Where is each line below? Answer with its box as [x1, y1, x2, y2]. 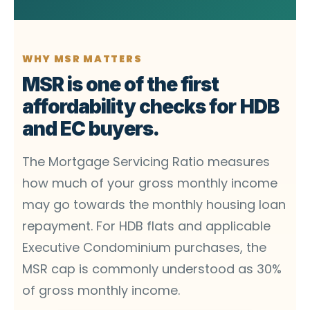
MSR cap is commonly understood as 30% [22, 259, 282, 277]
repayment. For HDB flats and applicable [22, 217, 271, 235]
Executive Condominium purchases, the [22, 238, 266, 256]
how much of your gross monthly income [22, 174, 277, 192]
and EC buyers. [22, 116, 160, 140]
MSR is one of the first [22, 72, 219, 96]
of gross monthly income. [22, 281, 180, 299]
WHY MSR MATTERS [22, 51, 143, 66]
